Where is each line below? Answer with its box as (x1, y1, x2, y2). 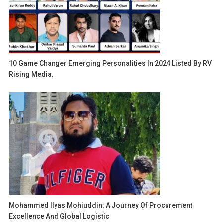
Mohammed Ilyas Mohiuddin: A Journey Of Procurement (9, 201, 193, 209)
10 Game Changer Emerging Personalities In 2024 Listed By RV (9, 59, 212, 67)
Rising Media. (9, 70, 54, 78)
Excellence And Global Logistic (9, 212, 110, 220)
